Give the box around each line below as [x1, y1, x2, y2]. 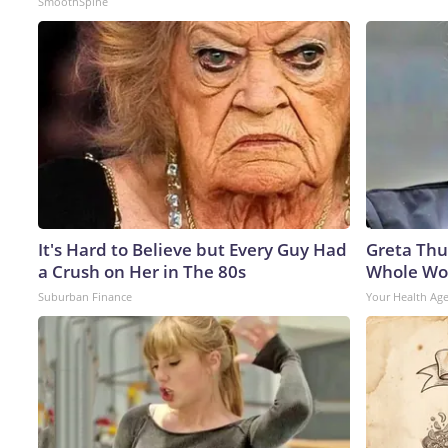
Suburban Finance [38, 288, 132, 304]
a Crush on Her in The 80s [38, 259, 246, 283]
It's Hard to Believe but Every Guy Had [38, 237, 347, 261]
